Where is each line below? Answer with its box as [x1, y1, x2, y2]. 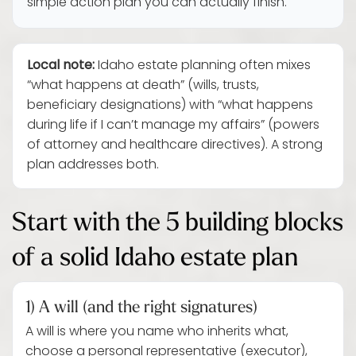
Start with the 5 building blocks [12, 205, 343, 237]
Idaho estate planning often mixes [95, 56, 311, 76]
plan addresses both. [27, 155, 159, 176]
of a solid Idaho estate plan [12, 240, 298, 272]
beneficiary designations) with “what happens [27, 95, 313, 116]
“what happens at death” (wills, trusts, [27, 75, 259, 96]
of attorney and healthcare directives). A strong [27, 135, 323, 156]
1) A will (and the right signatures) [25, 296, 257, 316]
